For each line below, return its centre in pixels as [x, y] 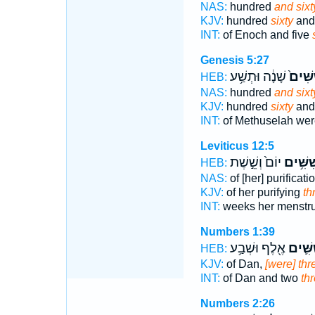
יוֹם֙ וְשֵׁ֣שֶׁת [255, 162]
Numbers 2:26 [237, 303]
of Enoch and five [266, 35]
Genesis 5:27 [234, 60]
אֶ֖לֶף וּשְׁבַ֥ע [257, 248]
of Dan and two [260, 278]
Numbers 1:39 [237, 232]
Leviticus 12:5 [237, 146]
